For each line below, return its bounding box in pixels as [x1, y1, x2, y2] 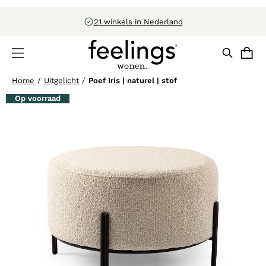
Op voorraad [15, 94, 61, 103]
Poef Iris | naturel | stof [88, 76, 177, 85]
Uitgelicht [44, 76, 79, 85]
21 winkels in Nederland [93, 17, 183, 26]
